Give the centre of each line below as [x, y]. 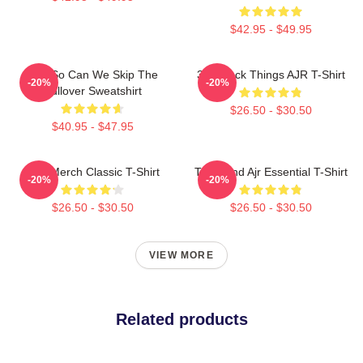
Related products [181, 319]
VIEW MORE [181, 255]
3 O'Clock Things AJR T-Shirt [271, 74]
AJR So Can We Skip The [92, 74]
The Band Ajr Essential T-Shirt [271, 171]
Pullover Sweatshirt [92, 90]
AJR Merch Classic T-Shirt [92, 171]
